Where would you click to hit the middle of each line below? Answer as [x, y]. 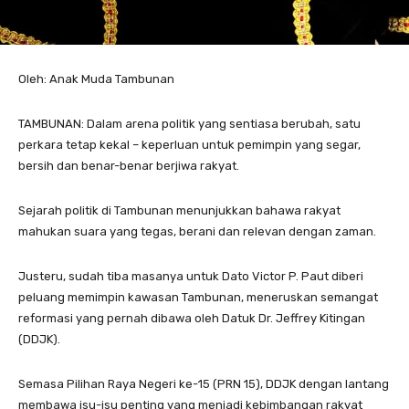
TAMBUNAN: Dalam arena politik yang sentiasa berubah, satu [189, 124]
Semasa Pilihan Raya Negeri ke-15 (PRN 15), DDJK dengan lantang [204, 384]
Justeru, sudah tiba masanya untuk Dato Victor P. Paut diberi [191, 277]
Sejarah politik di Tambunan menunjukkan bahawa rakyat [179, 211]
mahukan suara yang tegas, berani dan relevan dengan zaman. [197, 232]
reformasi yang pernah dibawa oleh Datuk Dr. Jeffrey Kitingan [192, 319]
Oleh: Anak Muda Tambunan [96, 79]
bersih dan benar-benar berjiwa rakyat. [129, 166]
